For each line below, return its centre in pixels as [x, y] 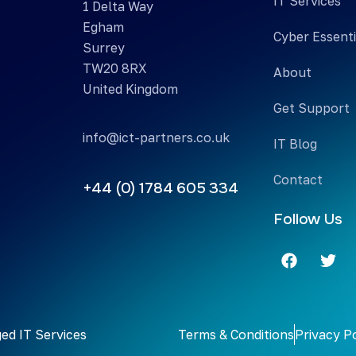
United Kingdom [130, 89]
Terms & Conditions [236, 334]
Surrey [103, 47]
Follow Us [308, 219]
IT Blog [296, 143]
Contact [298, 179]
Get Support [312, 108]
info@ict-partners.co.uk [156, 137]
